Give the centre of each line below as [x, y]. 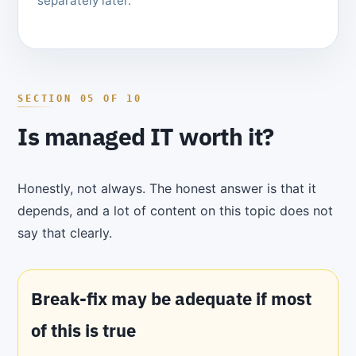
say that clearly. [65, 232]
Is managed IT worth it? [146, 136]
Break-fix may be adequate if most [172, 298]
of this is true [84, 330]
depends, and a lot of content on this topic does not [176, 210]
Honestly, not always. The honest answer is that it [167, 188]
